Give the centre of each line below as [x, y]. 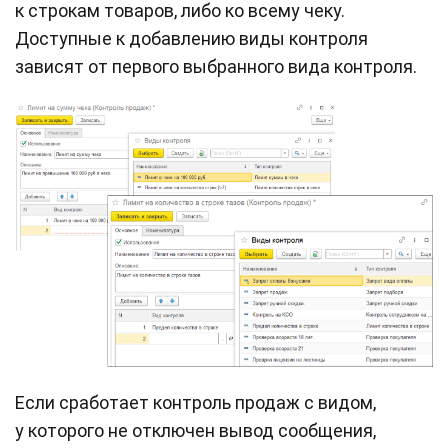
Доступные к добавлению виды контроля [191, 39]
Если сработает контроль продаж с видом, [195, 403]
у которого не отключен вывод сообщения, [195, 431]
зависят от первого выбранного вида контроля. [216, 67]
